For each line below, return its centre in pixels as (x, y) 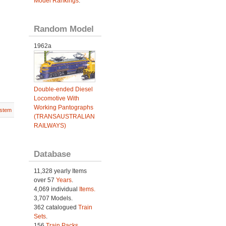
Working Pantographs (63, 108)
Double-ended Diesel (63, 90)
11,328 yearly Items (60, 171)
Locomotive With (56, 99)
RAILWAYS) (50, 126)
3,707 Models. (53, 199)
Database (52, 154)
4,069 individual (56, 189)
